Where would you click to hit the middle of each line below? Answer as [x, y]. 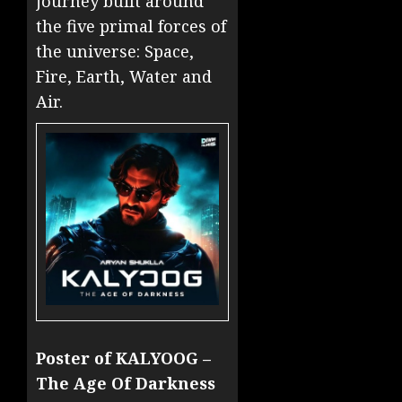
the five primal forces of [131, 26]
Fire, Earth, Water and [124, 77]
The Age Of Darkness [126, 384]
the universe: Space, [115, 52]
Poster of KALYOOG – [123, 358]
